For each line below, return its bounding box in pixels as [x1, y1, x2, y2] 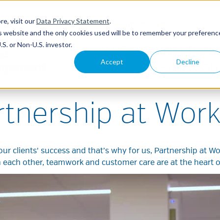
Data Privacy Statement [36, 16, 110, 25]
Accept [101, 57, 124, 66]
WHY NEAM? [81, 46, 150, 57]
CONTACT [115, 22, 147, 28]
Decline [176, 57, 199, 66]
